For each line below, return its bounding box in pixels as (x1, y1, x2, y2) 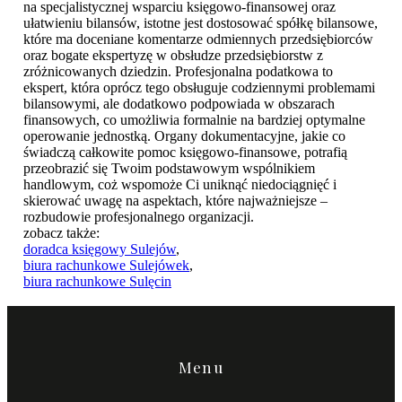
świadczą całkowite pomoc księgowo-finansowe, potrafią (23, 144, 347, 160)
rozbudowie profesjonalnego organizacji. (23, 209, 254, 224)
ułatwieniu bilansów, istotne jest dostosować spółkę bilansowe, (23, 15, 378, 31)
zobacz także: (23, 225, 100, 240)
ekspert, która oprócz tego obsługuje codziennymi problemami (23, 80, 375, 95)
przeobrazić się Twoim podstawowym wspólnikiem (23, 161, 315, 176)
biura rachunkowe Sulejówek (23, 258, 189, 273)
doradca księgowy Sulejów (23, 241, 176, 257)
